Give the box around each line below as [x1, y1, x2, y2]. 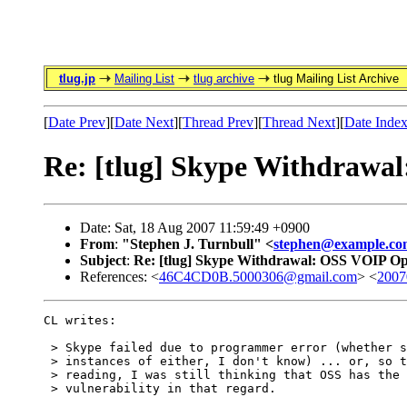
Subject [80, 252, 126, 268]
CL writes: [44, 313, 116, 327]
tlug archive [194, 72, 254, 85]
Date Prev [48, 114, 105, 130]
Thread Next [263, 114, 335, 130]
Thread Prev [183, 114, 253, 130]
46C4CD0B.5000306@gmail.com [159, 268, 357, 284]
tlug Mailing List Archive [270, 72, 399, 85]
